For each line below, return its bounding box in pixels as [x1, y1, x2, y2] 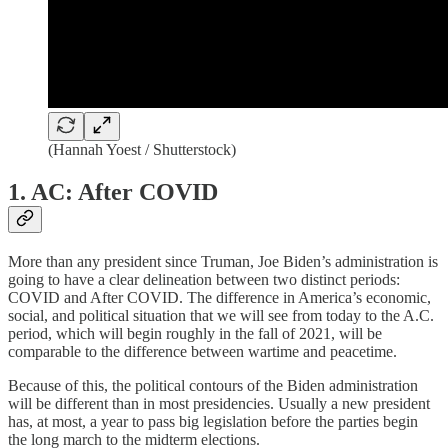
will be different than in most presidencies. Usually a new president [8, 394, 430, 412]
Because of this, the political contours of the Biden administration [8, 376, 418, 394]
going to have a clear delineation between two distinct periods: [8, 270, 400, 288]
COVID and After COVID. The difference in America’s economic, [8, 288, 431, 306]
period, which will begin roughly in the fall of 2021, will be [8, 324, 382, 342]
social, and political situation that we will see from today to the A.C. [8, 306, 434, 324]
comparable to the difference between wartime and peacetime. [8, 342, 397, 360]
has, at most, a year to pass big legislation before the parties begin [8, 412, 418, 430]
